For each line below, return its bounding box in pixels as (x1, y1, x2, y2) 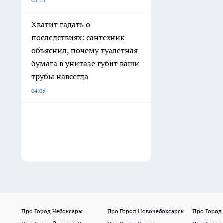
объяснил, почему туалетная (31, 45, 138, 56)
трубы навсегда (31, 71, 88, 82)
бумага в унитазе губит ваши (31, 58, 139, 69)
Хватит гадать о (31, 19, 90, 30)
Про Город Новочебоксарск (107, 207, 184, 215)
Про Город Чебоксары (21, 207, 83, 215)
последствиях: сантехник (31, 32, 125, 43)
